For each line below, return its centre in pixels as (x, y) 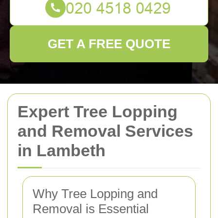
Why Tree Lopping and (95, 194)
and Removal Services (105, 131)
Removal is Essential (91, 209)
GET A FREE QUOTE (109, 44)
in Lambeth (62, 150)
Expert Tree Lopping (98, 111)
